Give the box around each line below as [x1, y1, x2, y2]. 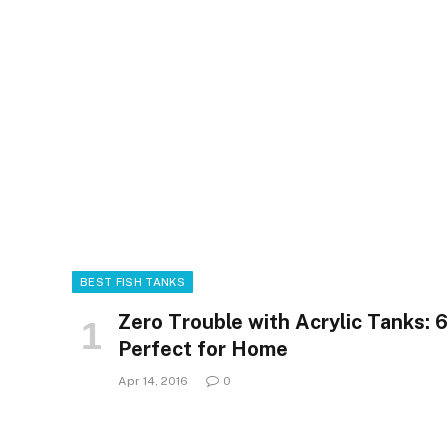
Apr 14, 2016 [118, 374, 188, 389]
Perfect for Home [118, 337, 288, 362]
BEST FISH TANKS [80, 276, 185, 289]
